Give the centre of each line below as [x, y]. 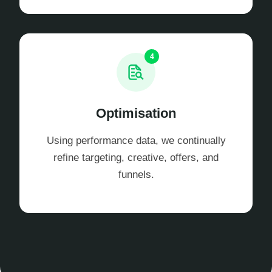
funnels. [136, 175]
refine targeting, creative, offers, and [136, 158]
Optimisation [136, 114]
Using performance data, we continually [136, 141]
